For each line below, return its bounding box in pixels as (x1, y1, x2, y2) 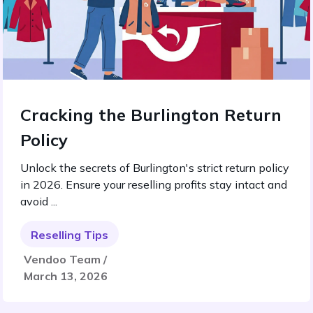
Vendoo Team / (24, 252, 107, 266)
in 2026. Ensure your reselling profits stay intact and (20, 177, 287, 191)
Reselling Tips (31, 228, 108, 242)
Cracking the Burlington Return (20, 104, 282, 125)
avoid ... (20, 194, 57, 208)
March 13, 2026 (24, 269, 108, 283)
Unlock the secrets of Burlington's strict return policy (20, 161, 289, 175)
